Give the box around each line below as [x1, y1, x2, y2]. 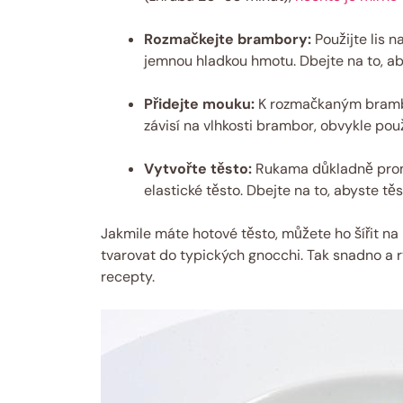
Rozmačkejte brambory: [144, 29, 311, 49]
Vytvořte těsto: [144, 158, 252, 178]
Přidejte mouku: [144, 94, 255, 113]
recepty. [101, 266, 155, 286]
